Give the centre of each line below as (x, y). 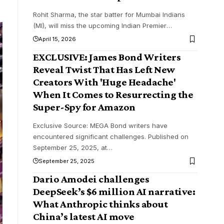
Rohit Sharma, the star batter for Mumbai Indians (109, 15)
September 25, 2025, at (70, 148)
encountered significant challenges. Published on (110, 137)
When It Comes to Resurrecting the (113, 95)
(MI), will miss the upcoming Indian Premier (99, 26)
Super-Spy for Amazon (84, 107)
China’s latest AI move (83, 217)
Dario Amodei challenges (91, 179)
